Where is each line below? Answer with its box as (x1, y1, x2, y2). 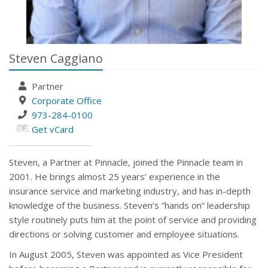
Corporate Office (31, 95, 102, 106)
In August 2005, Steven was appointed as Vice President (9, 248, 243, 260)
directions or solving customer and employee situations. (9, 228, 239, 240)
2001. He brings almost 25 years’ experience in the (9, 170, 220, 182)
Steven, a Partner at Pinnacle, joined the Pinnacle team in (9, 156, 243, 168)
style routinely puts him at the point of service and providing (9, 214, 257, 226)
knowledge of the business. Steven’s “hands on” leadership (9, 199, 250, 211)
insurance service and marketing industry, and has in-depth (9, 185, 251, 197)
